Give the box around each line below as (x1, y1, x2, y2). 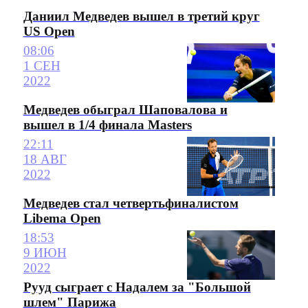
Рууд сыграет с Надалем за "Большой (23, 280, 251, 294)
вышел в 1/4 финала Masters (23, 117, 192, 132)
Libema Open (23, 210, 101, 225)
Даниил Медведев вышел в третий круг (23, 9, 260, 24)
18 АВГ (23, 152, 67, 167)
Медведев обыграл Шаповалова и (23, 102, 228, 117)
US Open (23, 24, 75, 39)
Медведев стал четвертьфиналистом (23, 195, 239, 210)
